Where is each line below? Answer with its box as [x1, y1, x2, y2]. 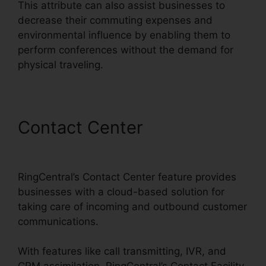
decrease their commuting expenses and [18, 14, 213, 26]
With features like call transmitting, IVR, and [18, 245, 226, 258]
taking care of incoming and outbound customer [18, 200, 247, 213]
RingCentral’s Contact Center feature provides [18, 170, 236, 183]
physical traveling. [18, 58, 103, 71]
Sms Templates [18, 137, 142, 158]
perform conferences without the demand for [18, 43, 233, 56]
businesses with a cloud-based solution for [18, 185, 224, 198]
